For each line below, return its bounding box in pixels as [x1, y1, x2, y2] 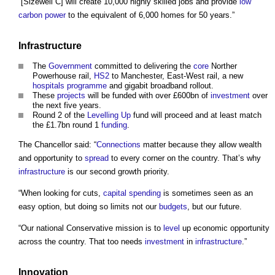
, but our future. [187, 201, 242, 211]
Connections [96, 139, 141, 149]
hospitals [33, 80, 64, 90]
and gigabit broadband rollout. [107, 80, 214, 90]
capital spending [103, 188, 161, 198]
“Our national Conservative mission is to [18, 223, 163, 233]
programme [67, 80, 107, 90]
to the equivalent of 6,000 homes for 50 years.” [66, 10, 234, 20]
